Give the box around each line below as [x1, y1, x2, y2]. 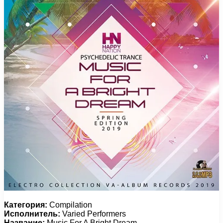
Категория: [4, 200, 47, 209]
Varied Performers [60, 209, 126, 218]
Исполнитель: [4, 209, 60, 218]
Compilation [47, 200, 92, 209]
